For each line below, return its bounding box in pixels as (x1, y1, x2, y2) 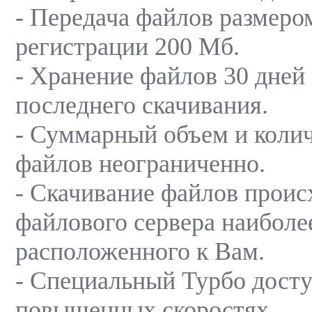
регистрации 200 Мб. (15, 32, 240, 61)
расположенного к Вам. (15, 237, 265, 265)
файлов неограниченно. (15, 149, 265, 178)
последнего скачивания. (15, 91, 268, 119)
